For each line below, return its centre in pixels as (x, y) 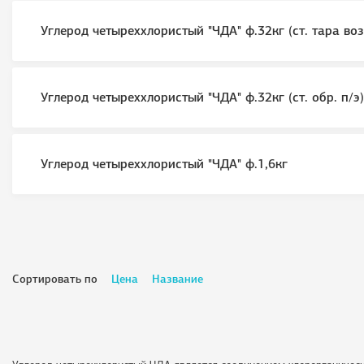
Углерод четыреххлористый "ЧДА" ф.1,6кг (164, 164)
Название (178, 279)
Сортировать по (56, 279)
